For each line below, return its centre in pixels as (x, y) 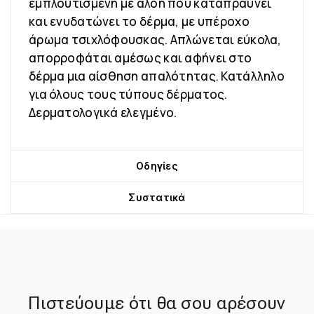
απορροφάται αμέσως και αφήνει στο (141, 58)
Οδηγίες (157, 166)
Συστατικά (157, 197)
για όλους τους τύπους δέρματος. (128, 94)
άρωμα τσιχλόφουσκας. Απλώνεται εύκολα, (155, 40)
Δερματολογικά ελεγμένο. (103, 112)
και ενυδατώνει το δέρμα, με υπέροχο (139, 21)
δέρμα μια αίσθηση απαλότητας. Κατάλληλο (157, 76)
